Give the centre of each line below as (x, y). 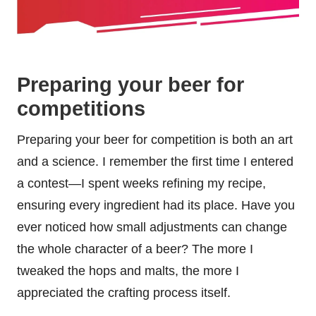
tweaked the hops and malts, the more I (128, 271)
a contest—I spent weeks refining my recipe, (141, 183)
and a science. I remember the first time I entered (155, 161)
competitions (81, 108)
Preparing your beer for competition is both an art (155, 139)
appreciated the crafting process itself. (124, 292)
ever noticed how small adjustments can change (152, 227)
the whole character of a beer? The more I (135, 249)
